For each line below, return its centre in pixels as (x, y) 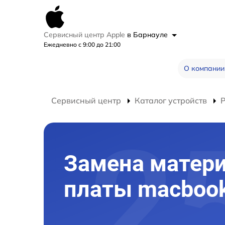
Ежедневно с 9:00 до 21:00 (82, 44)
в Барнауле (148, 35)
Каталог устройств (171, 100)
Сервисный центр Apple (85, 35)
